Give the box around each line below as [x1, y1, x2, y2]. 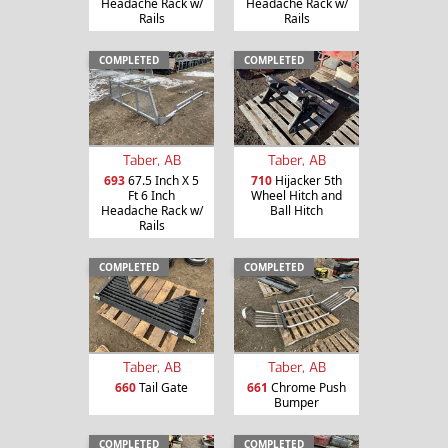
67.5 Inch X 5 [125, 172, 199, 190]
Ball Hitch [270, 202, 323, 220]
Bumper [274, 393, 319, 411]
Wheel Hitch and [251, 187, 342, 205]
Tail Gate [136, 378, 188, 396]
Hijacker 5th [272, 172, 342, 190]
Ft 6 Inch [128, 187, 175, 205]
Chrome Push [268, 378, 346, 396]
